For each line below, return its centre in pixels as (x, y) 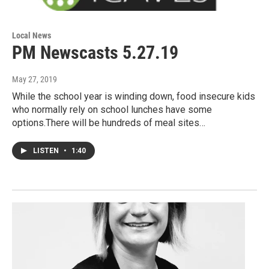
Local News (32, 36)
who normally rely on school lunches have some (112, 110)
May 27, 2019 (35, 80)
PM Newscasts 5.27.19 (95, 53)
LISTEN (47, 151)
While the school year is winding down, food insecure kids (134, 97)
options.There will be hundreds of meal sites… (109, 123)
